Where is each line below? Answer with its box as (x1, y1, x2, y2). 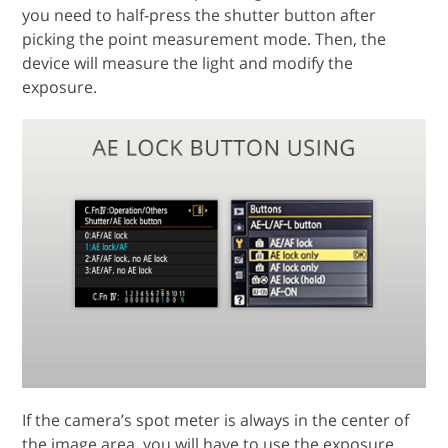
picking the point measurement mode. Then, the (22, 27, 387, 50)
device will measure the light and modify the (22, 51, 354, 74)
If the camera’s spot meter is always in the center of (22, 408, 410, 431)
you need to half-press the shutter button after (22, 3, 377, 26)
